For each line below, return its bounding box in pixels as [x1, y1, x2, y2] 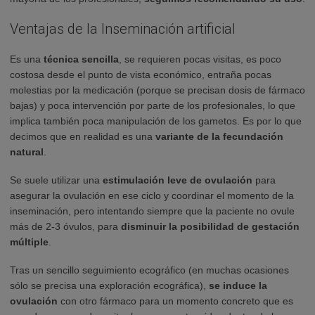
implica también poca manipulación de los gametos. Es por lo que [10, 115, 302, 127]
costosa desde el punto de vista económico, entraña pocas [10, 68, 271, 80]
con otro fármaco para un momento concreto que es [58, 295, 293, 307]
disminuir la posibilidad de [121, 220, 249, 232]
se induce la [209, 279, 267, 291]
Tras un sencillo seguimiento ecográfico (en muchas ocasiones [10, 264, 289, 276]
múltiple [10, 236, 49, 247]
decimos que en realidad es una [10, 130, 155, 142]
